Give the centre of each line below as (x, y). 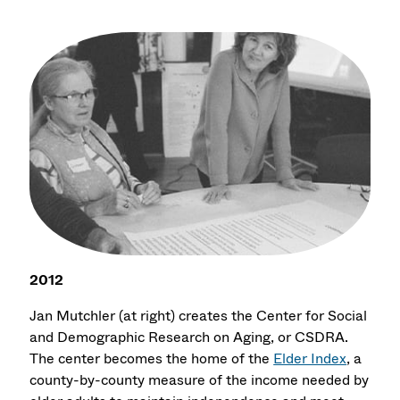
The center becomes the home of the (152, 358)
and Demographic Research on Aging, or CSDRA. (189, 337)
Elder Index (310, 358)
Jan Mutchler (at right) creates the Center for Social (199, 315)
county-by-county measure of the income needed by (200, 379)
